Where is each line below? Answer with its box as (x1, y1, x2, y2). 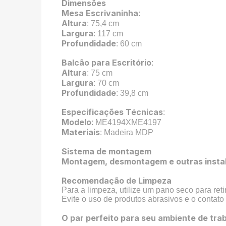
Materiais (62, 127, 100, 137)
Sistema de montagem (62, 146, 152, 156)
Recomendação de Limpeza (62, 175, 172, 186)
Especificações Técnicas (62, 106, 163, 117)
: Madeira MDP (100, 128, 154, 137)
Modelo (62, 117, 92, 127)
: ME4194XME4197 (91, 118, 166, 127)
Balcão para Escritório (62, 57, 152, 68)
